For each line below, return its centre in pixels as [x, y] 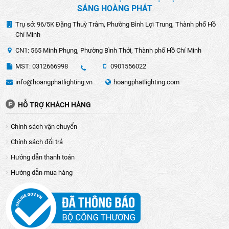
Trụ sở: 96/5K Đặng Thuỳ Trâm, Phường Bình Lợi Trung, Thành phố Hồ [115, 24]
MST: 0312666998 [41, 66]
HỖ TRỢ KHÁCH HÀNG [54, 105]
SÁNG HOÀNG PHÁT [114, 8]
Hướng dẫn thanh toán [43, 157]
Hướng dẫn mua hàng [42, 172]
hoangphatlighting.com [147, 82]
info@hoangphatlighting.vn [54, 82]
